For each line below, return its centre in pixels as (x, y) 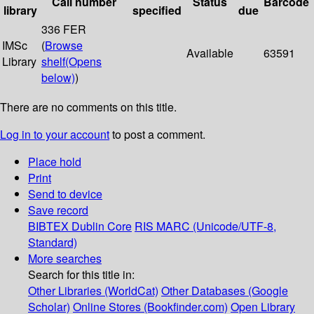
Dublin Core (102, 226)
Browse (64, 46)
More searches (65, 259)
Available (210, 53)
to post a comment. (157, 135)
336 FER (64, 29)
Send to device (65, 194)
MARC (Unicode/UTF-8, (216, 226)
